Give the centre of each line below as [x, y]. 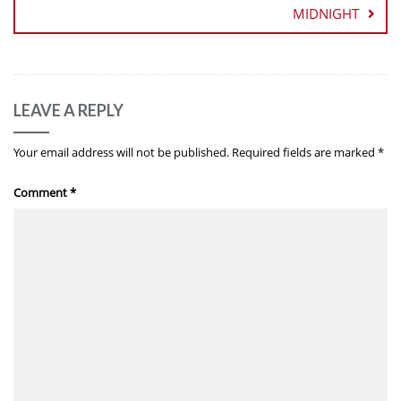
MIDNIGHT [326, 14]
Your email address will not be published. [121, 153]
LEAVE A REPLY [68, 111]
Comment [42, 193]
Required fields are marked [305, 153]
